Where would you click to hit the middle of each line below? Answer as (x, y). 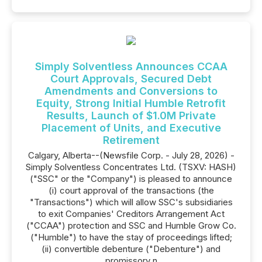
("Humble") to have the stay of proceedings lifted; (131, 237)
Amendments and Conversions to (131, 91)
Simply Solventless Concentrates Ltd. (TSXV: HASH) (131, 167)
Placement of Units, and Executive (131, 128)
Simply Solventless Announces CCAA (131, 66)
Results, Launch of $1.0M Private (131, 116)
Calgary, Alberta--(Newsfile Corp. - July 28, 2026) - (131, 155)
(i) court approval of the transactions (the (131, 190)
